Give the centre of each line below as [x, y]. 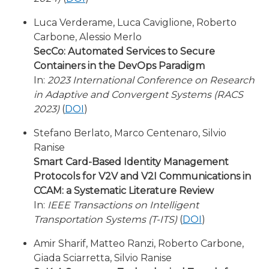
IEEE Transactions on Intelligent [123, 205]
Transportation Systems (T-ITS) [105, 219]
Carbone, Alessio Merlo [88, 37]
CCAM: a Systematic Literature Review [124, 191]
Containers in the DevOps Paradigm [119, 66]
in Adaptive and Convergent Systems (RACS [138, 95]
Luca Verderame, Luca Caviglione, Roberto [135, 23]
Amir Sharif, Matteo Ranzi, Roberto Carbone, [139, 243]
